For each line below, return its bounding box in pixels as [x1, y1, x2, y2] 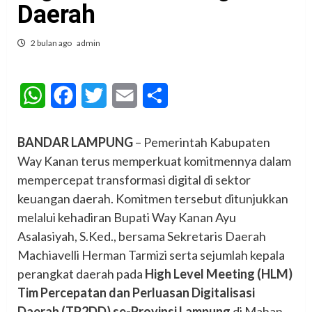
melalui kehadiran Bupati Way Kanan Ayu [17, 210, 236, 226]
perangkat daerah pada [17, 266, 145, 282]
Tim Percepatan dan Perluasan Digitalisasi [17, 285, 255, 301]
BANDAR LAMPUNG [17, 134, 133, 150]
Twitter [107, 88, 143, 102]
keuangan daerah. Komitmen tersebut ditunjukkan [17, 191, 288, 207]
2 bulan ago [31, 38, 73, 49]
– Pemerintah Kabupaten [133, 134, 270, 150]
